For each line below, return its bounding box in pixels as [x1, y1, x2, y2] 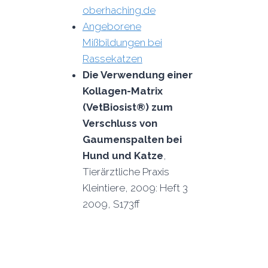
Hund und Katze [82, 149, 163, 162]
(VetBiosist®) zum [82, 100, 173, 113]
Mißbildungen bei [82, 36, 162, 48]
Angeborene [82, 20, 141, 32]
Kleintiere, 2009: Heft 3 [82, 181, 188, 194]
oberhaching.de [82, 4, 156, 16]
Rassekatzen [82, 52, 142, 65]
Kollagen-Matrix [82, 84, 163, 97]
